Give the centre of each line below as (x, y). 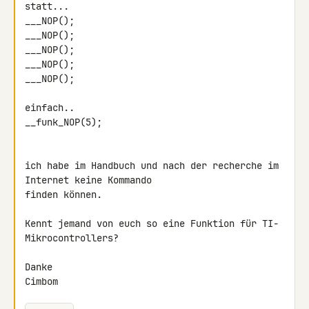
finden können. (63, 195)
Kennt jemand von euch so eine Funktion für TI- (152, 223)
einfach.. (50, 108)
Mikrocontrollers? (72, 238)
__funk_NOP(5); (63, 122)
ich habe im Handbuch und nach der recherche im (152, 166)
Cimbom (41, 281)
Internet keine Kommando (91, 180)
